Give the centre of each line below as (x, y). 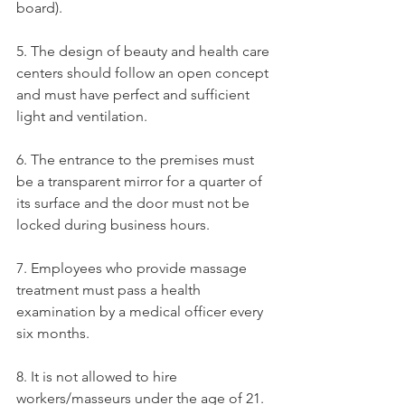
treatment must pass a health (110, 289)
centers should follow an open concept (144, 72)
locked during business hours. (113, 224)
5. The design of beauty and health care (145, 51)
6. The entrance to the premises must (137, 159)
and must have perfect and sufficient (135, 94)
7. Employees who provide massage (133, 268)
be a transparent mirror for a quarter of (141, 181)
